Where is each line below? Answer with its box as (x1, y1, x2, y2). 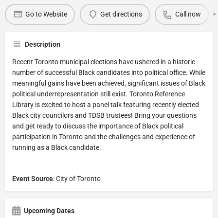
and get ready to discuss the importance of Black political (12, 122, 183, 130)
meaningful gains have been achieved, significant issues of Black (12, 79, 205, 87)
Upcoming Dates (24, 206, 74, 215)
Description (25, 40, 60, 48)
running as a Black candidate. (12, 143, 101, 151)
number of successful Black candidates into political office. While (12, 68, 205, 76)
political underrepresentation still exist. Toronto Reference (12, 90, 185, 98)
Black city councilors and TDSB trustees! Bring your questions (12, 111, 197, 119)
